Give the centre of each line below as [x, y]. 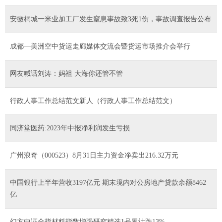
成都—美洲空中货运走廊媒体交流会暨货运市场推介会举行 [100, 46]
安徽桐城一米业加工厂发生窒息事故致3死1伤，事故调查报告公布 [111, 19]
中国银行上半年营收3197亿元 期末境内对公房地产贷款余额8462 [108, 182]
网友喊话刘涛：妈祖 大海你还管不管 [66, 73]
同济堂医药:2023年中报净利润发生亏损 [70, 128]
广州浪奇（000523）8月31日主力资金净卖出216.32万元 [94, 155]
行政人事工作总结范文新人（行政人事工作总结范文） [93, 101]
